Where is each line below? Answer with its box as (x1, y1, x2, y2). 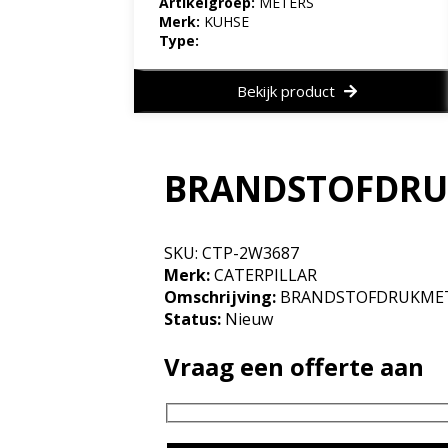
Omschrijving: (164, 286, 277, 309)
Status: (164, 308, 222, 331)
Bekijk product (237, 80, 340, 101)
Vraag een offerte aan (164, 350, 425, 384)
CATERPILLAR (210, 264, 318, 287)
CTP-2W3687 (202, 242, 300, 265)
